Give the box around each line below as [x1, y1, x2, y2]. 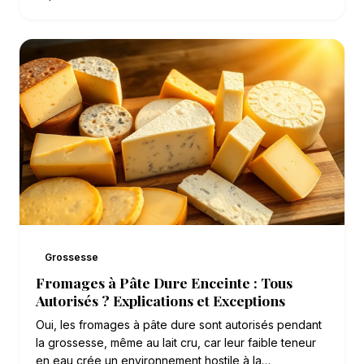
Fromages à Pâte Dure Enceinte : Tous [36, 273, 292, 292]
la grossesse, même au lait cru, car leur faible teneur [36, 336, 316, 350]
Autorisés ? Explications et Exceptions [36, 291, 285, 310]
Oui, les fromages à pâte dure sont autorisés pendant [36, 318, 322, 332]
